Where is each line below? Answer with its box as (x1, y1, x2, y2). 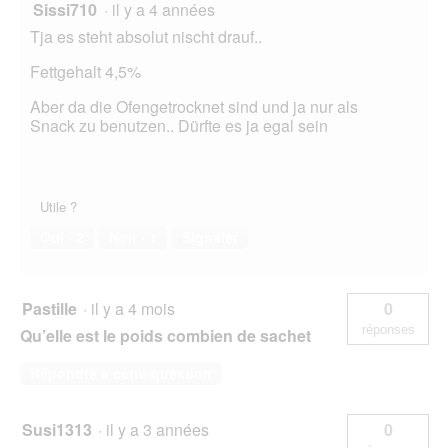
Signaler (182, 227, 238, 248)
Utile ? (40, 197, 77, 217)
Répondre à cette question (30, 363, 212, 384)
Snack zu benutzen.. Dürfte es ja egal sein (30, 114, 328, 138)
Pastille (22, 297, 77, 321)
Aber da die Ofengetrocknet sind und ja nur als (30, 95, 358, 119)
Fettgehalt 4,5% (30, 60, 141, 84)
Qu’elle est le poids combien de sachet (20, 324, 311, 348)
